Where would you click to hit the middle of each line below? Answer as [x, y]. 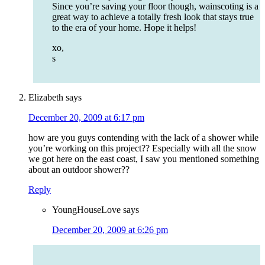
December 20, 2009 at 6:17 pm [86, 118]
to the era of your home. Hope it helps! [124, 28]
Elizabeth [46, 98]
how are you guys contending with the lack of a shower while [143, 138]
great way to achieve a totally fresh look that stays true [153, 17]
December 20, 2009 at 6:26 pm [110, 230]
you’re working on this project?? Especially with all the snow [143, 148]
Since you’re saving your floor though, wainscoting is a [155, 7]
